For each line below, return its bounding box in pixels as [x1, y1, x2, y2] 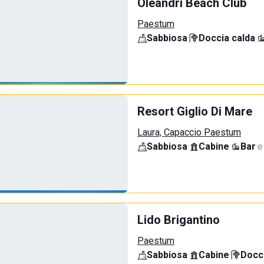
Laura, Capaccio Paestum [137, 127, 241, 138]
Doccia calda [199, 32, 255, 44]
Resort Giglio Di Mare [137, 104, 252, 118]
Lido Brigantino [137, 213, 220, 227]
